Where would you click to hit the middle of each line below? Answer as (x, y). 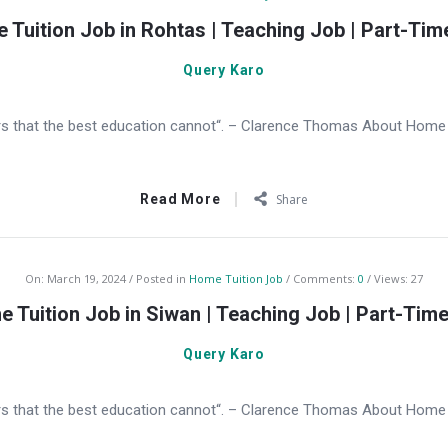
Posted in (162, 278)
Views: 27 (398, 278)
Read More (180, 199)
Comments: (325, 278)
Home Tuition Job (236, 278)
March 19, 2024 (86, 278)
